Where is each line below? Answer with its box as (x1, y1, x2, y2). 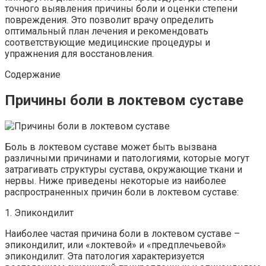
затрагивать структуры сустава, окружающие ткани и (5, 163, 242, 175)
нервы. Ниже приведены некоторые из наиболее (5, 175, 226, 186)
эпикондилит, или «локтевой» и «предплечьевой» (5, 239, 226, 251)
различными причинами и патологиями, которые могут (5, 152, 249, 164)
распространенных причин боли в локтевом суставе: (5, 186, 239, 198)
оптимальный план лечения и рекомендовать (5, 25, 208, 37)
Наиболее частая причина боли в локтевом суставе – (5, 227, 240, 239)
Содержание (5, 68, 61, 80)
